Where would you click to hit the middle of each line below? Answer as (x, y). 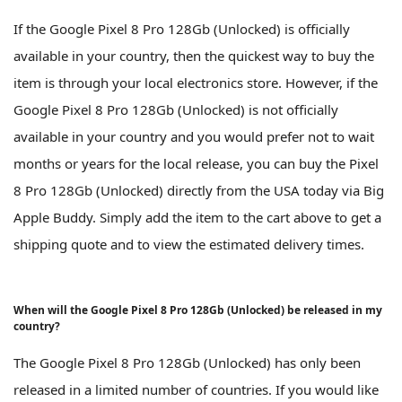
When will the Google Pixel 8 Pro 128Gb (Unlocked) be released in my (198, 310)
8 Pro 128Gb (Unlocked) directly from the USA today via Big (199, 190)
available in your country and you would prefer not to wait (194, 136)
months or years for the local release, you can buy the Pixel (196, 163)
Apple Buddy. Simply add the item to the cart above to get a (197, 217)
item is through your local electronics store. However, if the (196, 82)
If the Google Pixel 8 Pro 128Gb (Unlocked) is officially (182, 28)
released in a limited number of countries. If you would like (196, 389)
